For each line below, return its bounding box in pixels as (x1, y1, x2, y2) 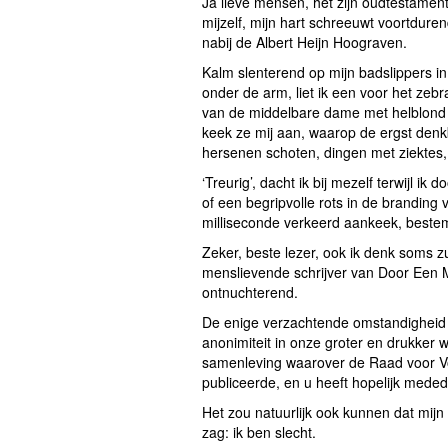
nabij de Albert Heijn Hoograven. (202, 32, 407, 53)
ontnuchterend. (202, 282, 298, 303)
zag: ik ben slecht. (202, 422, 316, 443)
